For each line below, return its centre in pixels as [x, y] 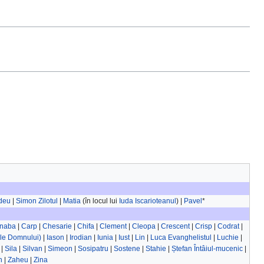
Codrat [228, 227]
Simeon [60, 249]
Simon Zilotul [37, 201]
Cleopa [144, 227]
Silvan [32, 249]
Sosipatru [93, 249]
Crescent [175, 227]
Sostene [127, 249]
